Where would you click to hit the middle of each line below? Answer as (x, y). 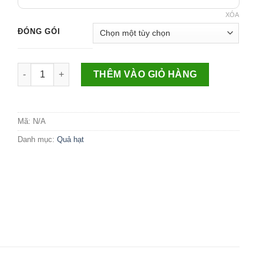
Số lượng (36, 68)
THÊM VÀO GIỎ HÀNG (145, 74)
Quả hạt (71, 140)
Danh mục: (38, 140)
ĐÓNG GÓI (39, 31)
